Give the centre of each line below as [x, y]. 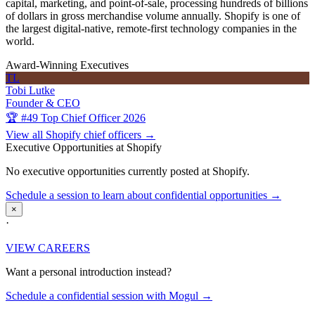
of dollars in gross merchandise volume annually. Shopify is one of [153, 15]
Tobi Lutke [30, 90]
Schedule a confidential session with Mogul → [109, 296]
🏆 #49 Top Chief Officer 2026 [76, 117]
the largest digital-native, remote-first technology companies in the [151, 28]
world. [20, 41]
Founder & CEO [43, 103]
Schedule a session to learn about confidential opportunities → [143, 195]
